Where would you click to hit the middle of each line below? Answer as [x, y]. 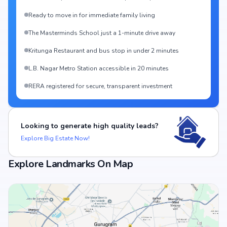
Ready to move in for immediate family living [92, 15]
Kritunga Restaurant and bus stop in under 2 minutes [104, 51]
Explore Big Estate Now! [55, 138]
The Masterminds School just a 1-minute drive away [102, 33]
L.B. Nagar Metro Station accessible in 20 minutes [99, 68]
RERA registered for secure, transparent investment [100, 86]
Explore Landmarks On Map [70, 164]
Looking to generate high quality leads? [90, 126]
